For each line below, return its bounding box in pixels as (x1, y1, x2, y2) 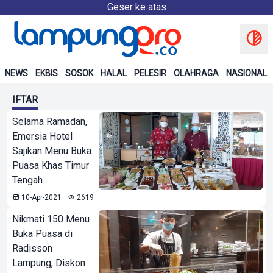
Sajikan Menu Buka (12, 145, 91, 157)
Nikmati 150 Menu (12, 213, 90, 225)
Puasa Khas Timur (12, 160, 89, 171)
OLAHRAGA (174, 68, 219, 78)
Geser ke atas (107, 1, 166, 13)
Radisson (12, 243, 52, 254)
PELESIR (134, 68, 166, 78)
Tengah (12, 174, 43, 186)
